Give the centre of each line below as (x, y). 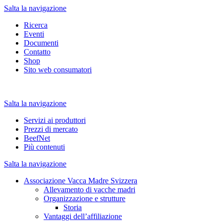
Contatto (37, 52)
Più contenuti (44, 147)
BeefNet (37, 138)
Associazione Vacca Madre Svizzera (81, 181)
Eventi (34, 34)
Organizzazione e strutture (84, 198)
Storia (73, 207)
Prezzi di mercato (51, 129)
